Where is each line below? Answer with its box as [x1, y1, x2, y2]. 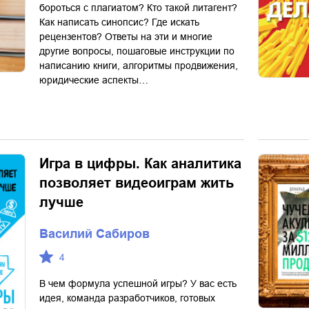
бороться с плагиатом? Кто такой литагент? [39, 2, 237, 13]
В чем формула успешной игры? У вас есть [39, 278, 237, 289]
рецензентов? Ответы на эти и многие [39, 31, 212, 42]
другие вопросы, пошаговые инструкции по [39, 46, 235, 57]
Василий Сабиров [39, 227, 150, 241]
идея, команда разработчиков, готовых [39, 292, 215, 303]
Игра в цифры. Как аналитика [39, 156, 241, 171]
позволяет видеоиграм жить [39, 175, 234, 190]
